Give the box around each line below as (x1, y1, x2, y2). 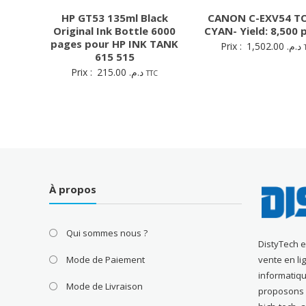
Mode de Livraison (66, 279, 143, 292)
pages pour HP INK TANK (51, 36, 179, 51)
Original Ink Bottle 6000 (53, 23, 176, 38)
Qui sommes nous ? (66, 226, 148, 239)
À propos (49, 182, 97, 196)
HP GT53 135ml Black (61, 10, 168, 25)
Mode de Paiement (66, 253, 145, 266)
